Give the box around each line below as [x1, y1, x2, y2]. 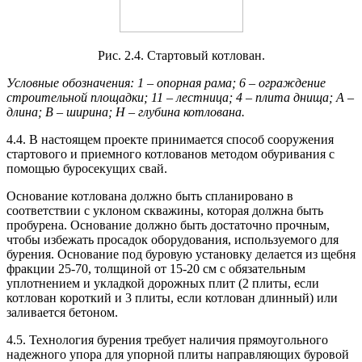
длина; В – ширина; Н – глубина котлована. [6, 105, 245, 120]
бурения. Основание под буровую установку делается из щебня [6, 247, 356, 262]
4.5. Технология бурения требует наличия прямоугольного [6, 333, 328, 347]
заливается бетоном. [6, 305, 118, 320]
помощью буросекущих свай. [6, 162, 167, 176]
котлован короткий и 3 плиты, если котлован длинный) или [6, 291, 338, 305]
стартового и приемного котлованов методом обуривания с [6, 147, 335, 162]
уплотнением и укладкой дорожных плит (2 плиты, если [6, 276, 319, 291]
